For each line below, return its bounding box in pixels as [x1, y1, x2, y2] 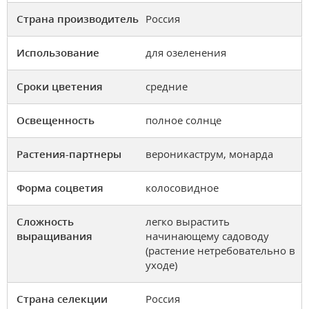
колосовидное [146, 181, 219, 195]
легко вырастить [146, 215, 230, 229]
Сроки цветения [17, 79, 103, 94]
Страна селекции [17, 292, 108, 306]
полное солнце [146, 113, 221, 128]
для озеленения [146, 46, 226, 60]
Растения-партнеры [17, 147, 121, 161]
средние [146, 79, 188, 94]
